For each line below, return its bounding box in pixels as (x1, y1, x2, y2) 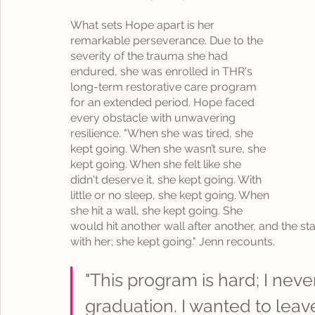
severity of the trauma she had (70, 49, 231, 63)
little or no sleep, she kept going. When (70, 188, 272, 202)
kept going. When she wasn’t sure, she (70, 142, 269, 155)
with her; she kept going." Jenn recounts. (70, 235, 275, 248)
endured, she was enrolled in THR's (70, 65, 255, 78)
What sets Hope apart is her (70, 18, 217, 32)
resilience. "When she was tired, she (70, 127, 256, 140)
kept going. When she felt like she (70, 157, 244, 171)
